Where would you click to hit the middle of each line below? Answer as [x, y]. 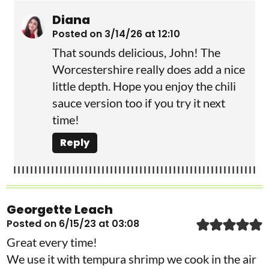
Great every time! [52, 242]
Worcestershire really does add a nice [149, 69]
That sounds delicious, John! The [136, 52]
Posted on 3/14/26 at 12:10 [116, 34]
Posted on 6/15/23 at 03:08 [73, 223]
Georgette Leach [60, 209]
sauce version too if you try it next [139, 102]
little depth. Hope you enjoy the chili [144, 86]
